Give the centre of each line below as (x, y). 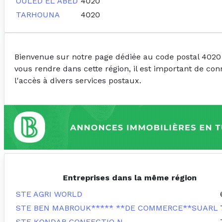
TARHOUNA (38, 15)
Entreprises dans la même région (130, 178)
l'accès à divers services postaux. (78, 81)
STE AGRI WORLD (49, 194)
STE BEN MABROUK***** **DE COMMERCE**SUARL (117, 208)
